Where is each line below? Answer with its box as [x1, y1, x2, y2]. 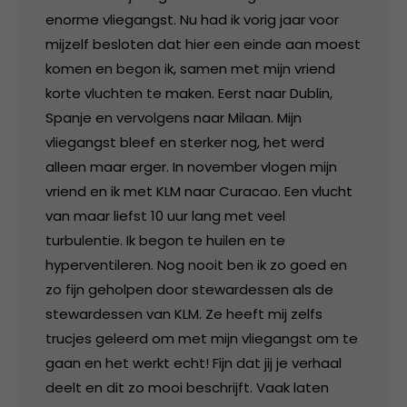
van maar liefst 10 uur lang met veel [45, 205, 285, 225]
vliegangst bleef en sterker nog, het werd [45, 132, 324, 152]
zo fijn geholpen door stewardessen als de [45, 279, 333, 299]
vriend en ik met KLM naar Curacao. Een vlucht [45, 181, 352, 201]
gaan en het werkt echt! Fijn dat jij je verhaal [45, 352, 342, 372]
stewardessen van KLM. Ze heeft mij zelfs [45, 303, 323, 323]
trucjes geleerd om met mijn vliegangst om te [45, 328, 358, 348]
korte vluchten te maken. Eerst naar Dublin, [45, 83, 333, 103]
